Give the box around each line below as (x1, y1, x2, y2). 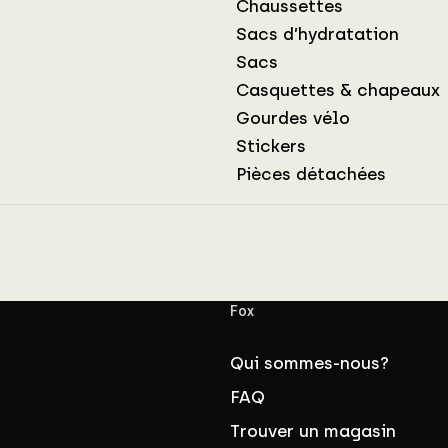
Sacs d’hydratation (236, 23, 399, 44)
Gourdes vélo (236, 107, 350, 128)
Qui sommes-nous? (230, 352, 389, 373)
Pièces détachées (236, 163, 386, 184)
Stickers (236, 135, 306, 156)
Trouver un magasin (230, 420, 396, 441)
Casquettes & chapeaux (236, 79, 440, 100)
